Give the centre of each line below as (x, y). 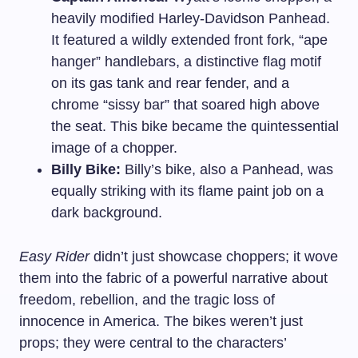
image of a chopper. (114, 148)
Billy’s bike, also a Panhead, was (227, 169)
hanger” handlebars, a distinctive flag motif (186, 62)
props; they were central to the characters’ (153, 343)
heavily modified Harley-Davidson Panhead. (191, 18)
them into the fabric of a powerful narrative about (173, 278)
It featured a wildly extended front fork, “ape (189, 40)
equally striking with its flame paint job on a (187, 191)
